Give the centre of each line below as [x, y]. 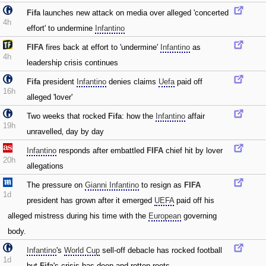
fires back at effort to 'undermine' [102, 47]
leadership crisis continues [72, 63]
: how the [139, 116]
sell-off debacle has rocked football [161, 250]
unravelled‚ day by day [65, 132]
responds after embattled [102, 151]
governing [199, 216]
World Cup [82, 250]
